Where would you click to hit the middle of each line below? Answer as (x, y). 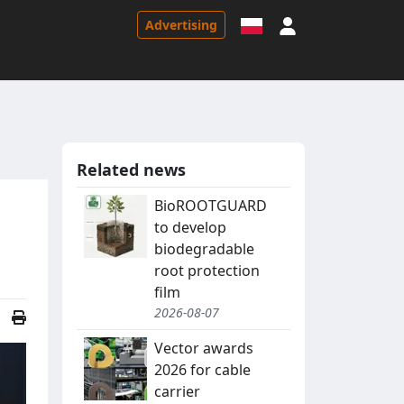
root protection (207, 271)
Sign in (319, 23)
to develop (190, 228)
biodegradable (204, 249)
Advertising (181, 24)
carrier (177, 392)
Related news (131, 170)
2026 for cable (202, 370)
